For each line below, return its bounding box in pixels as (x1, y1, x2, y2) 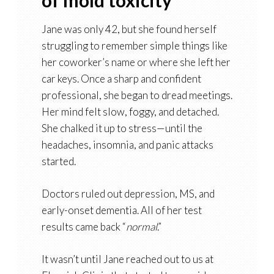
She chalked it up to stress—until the (41, 122, 202, 135)
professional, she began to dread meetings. (41, 89, 232, 102)
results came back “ (41, 220, 126, 234)
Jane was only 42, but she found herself (41, 23, 217, 36)
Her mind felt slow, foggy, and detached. (41, 105, 219, 119)
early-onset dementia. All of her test (41, 204, 202, 217)
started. (41, 155, 76, 168)
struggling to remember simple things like (41, 39, 228, 53)
